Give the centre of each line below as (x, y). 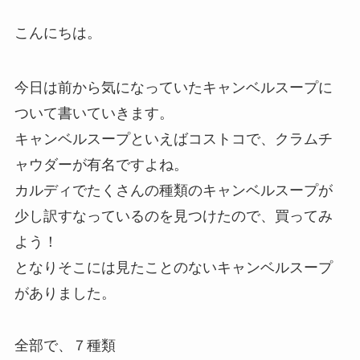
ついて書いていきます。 (94, 113)
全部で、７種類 (65, 346)
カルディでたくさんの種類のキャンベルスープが (173, 190)
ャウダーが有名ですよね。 (101, 164)
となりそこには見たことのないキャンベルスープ (173, 267)
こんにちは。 (57, 33)
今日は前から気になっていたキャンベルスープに (173, 87)
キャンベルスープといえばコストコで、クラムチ (173, 139)
